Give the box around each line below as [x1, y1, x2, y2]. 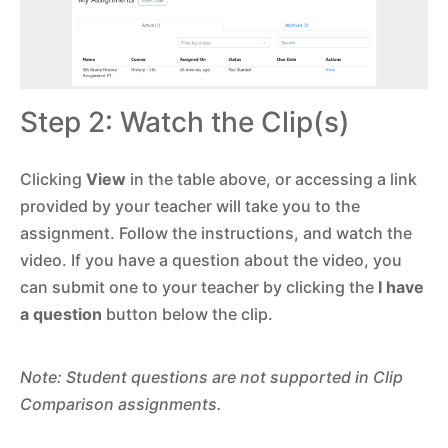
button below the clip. [102, 303, 273, 324]
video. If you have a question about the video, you [20, 249, 402, 270]
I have [378, 276, 424, 297]
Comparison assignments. [20, 393, 222, 414]
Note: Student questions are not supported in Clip [20, 366, 403, 387]
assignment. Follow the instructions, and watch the [20, 222, 412, 243]
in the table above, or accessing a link [126, 168, 417, 189]
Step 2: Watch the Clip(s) [20, 104, 350, 139]
